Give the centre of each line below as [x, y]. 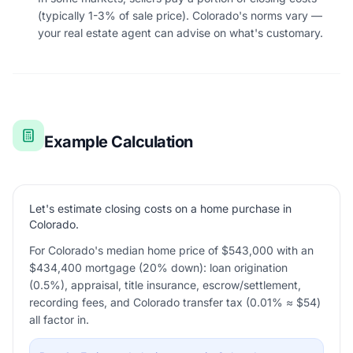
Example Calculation [119, 142]
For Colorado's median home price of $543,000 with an [171, 250]
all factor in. [59, 320]
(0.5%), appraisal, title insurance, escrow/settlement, [165, 285]
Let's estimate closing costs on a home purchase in [160, 208]
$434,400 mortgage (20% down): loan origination [158, 268]
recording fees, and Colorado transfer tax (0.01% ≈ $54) [175, 302]
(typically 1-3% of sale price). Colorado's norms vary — [180, 15]
